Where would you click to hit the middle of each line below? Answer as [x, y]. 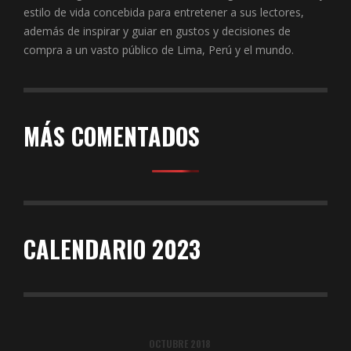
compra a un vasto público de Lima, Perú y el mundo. [159, 50]
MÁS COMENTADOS [112, 136]
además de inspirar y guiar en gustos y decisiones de [157, 31]
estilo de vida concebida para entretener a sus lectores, [164, 13]
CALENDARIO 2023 [112, 249]
